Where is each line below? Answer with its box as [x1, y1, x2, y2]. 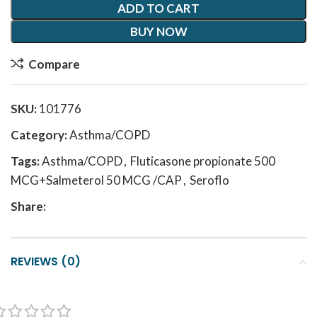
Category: [11, 127, 67, 142]
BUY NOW [129, 24, 188, 39]
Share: [11, 199, 46, 214]
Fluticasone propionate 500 [130, 154, 275, 168]
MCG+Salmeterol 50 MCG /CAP [11, 173, 182, 188]
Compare [28, 56, 80, 71]
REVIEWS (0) [11, 253, 81, 270]
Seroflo [190, 173, 229, 188]
